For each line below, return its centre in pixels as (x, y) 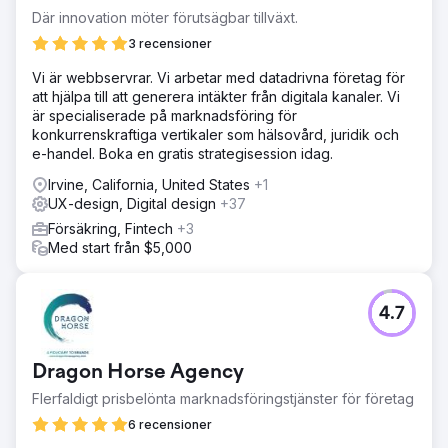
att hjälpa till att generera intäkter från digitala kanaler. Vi (216, 96)
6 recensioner (170, 424)
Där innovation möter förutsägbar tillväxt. (165, 17)
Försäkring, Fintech (112, 228)
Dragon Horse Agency (138, 372)
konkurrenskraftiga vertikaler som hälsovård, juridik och (215, 134)
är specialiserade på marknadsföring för (164, 115)
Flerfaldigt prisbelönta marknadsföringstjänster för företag (223, 398)
